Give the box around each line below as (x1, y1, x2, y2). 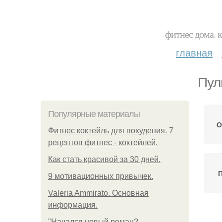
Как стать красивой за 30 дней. (48, 155, 161, 164)
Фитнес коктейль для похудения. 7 (48, 126, 173, 135)
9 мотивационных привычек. (48, 172, 153, 180)
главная (176, 45, 213, 59)
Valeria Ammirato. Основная (48, 189, 149, 197)
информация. (48, 201, 98, 209)
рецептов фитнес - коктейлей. (48, 138, 158, 147)
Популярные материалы (48, 109, 140, 119)
